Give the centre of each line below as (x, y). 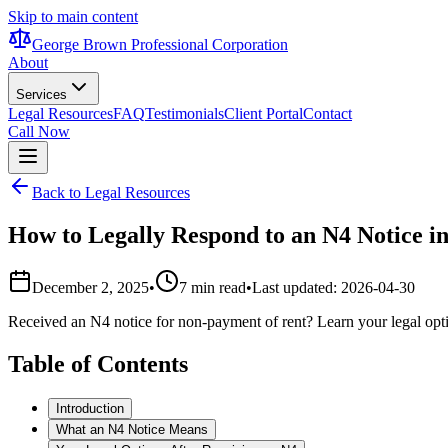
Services (41, 94)
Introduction (90, 408)
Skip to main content (73, 16)
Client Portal (263, 113)
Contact (327, 113)
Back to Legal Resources (111, 192)
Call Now (39, 131)
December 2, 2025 (90, 287)
